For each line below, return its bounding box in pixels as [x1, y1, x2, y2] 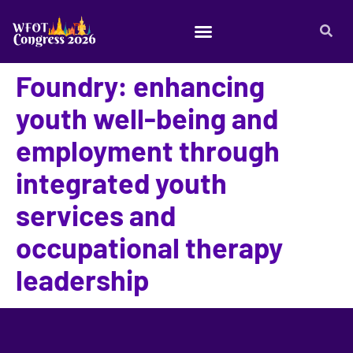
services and [16, 198, 176, 232]
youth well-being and [16, 101, 278, 135]
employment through [16, 133, 280, 167]
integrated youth [16, 165, 227, 199]
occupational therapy [16, 230, 283, 264]
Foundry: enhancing [16, 69, 265, 102]
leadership [16, 262, 149, 296]
